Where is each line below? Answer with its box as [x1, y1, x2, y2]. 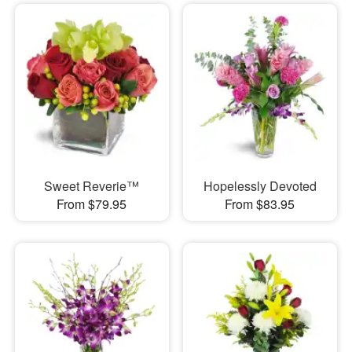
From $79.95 [57, 194, 127, 213]
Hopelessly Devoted [203, 176, 317, 195]
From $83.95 [225, 194, 295, 213]
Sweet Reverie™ [44, 176, 140, 195]
